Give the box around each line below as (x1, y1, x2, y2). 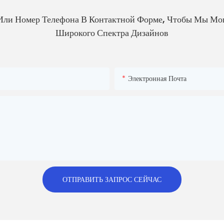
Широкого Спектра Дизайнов (55, 26, 168, 39)
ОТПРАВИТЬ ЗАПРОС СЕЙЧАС (62, 174, 161, 184)
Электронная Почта (128, 73, 186, 83)
